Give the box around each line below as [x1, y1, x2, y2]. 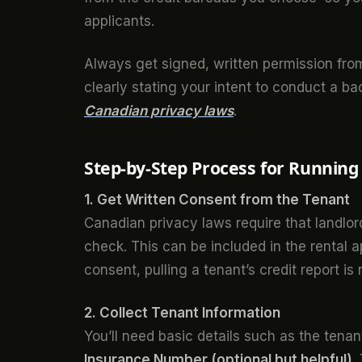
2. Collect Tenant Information [84, 305, 280, 322]
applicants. [84, 13, 154, 30]
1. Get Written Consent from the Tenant [84, 192, 350, 208]
